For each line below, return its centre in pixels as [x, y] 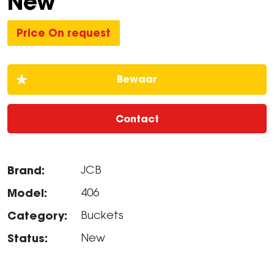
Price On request [64, 33]
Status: [28, 238]
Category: [37, 216]
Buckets [102, 216]
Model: [27, 193]
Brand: [26, 170]
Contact [137, 119]
